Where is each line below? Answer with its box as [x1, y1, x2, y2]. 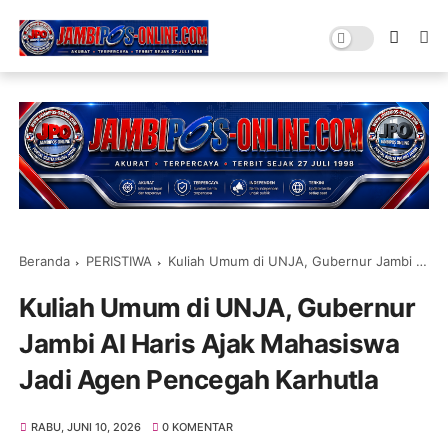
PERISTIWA [86, 252, 153, 269]
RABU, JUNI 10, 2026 [30, 419, 141, 434]
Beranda [19, 252, 71, 269]
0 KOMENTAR [162, 419, 234, 434]
